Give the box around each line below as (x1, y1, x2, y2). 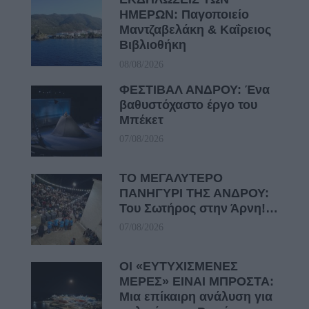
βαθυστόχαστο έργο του (119, 97, 257, 112)
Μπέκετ (119, 112, 163, 127)
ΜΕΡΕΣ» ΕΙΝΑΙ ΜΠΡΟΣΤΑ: (119, 274, 274, 288)
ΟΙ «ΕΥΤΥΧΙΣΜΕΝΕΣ (119, 259, 238, 273)
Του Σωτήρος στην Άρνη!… (119, 201, 278, 215)
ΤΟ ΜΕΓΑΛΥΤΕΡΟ (119, 170, 223, 185)
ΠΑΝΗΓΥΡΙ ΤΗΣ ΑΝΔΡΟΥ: (119, 186, 269, 200)
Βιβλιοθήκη (119, 38, 186, 52)
